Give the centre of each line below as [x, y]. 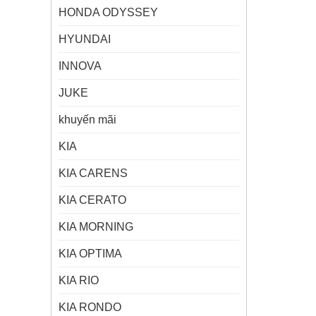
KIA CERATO [92, 200]
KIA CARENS [93, 174]
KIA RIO [79, 281]
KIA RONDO [90, 308]
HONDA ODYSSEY [108, 13]
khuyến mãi [87, 120]
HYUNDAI [85, 39]
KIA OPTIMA [90, 254]
